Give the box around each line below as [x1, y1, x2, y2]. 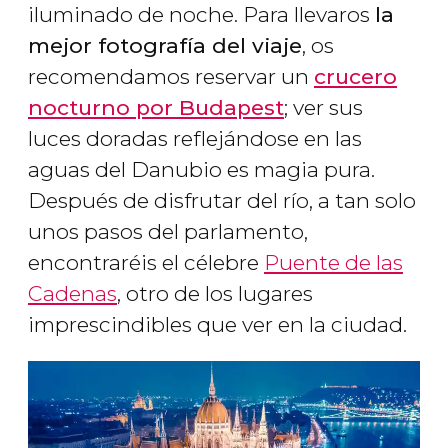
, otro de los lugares [117, 280, 313, 306]
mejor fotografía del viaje [28, 32, 302, 58]
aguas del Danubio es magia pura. [28, 156, 375, 182]
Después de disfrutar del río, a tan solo [28, 187, 416, 213]
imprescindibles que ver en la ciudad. [28, 311, 407, 337]
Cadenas [28, 280, 117, 306]
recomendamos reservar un [28, 63, 314, 89]
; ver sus [284, 94, 363, 120]
